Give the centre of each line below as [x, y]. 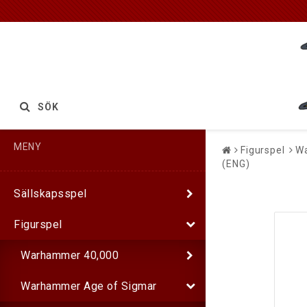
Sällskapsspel [50, 193]
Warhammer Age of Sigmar [89, 286]
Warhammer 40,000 [70, 255]
